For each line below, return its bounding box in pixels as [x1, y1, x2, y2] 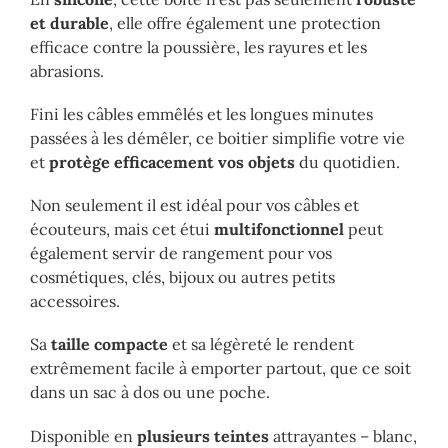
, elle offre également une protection [109, 12, 381, 33]
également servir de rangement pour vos [30, 243, 332, 264]
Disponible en [30, 425, 137, 446]
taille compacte [51, 334, 168, 355]
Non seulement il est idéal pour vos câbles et [30, 195, 359, 216]
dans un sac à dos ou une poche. [30, 382, 270, 403]
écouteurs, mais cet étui [30, 219, 210, 240]
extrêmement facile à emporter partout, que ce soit [30, 358, 411, 379]
